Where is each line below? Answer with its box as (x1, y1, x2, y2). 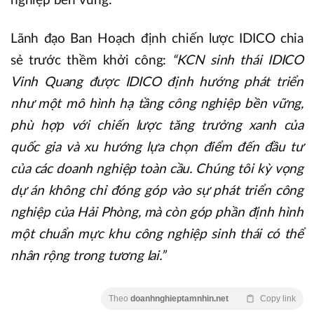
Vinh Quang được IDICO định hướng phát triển (11, 75, 303, 89)
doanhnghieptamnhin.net (130, 293, 228, 303)
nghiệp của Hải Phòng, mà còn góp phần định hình (11, 205, 303, 219)
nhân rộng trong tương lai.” (11, 249, 165, 263)
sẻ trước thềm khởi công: (11, 53, 172, 67)
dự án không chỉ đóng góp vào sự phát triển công (11, 184, 303, 198)
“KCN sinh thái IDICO (172, 53, 303, 67)
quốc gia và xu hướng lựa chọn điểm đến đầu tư (11, 140, 303, 154)
